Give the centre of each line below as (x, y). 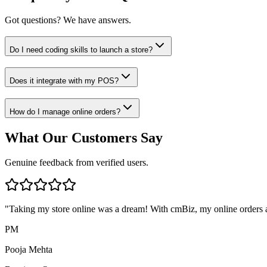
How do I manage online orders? (65, 111)
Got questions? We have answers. (68, 20)
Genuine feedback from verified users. (77, 163)
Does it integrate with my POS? (64, 80)
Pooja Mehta (29, 250)
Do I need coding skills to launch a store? (81, 50)
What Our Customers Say (84, 137)
